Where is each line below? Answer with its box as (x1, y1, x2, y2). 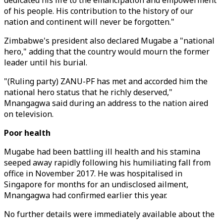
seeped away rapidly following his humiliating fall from (4, 157, 211, 168)
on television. (4, 109, 54, 119)
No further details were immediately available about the (4, 209, 215, 220)
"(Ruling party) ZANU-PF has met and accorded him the (4, 76, 208, 87)
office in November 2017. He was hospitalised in (4, 168, 182, 179)
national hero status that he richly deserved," (4, 87, 172, 98)
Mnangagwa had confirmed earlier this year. (4, 190, 167, 201)
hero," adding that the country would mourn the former (4, 46, 210, 57)
